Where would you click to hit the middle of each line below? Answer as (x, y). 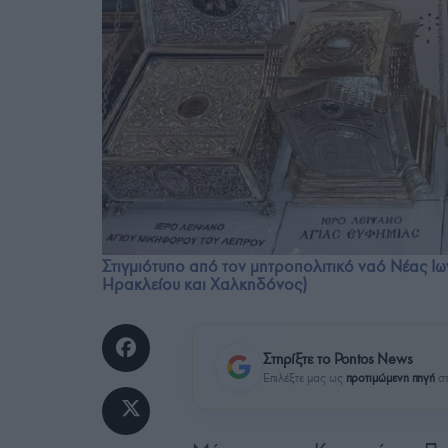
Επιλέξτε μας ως (304, 377)
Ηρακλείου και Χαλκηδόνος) (204, 284)
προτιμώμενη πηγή (390, 377)
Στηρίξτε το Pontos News (338, 358)
